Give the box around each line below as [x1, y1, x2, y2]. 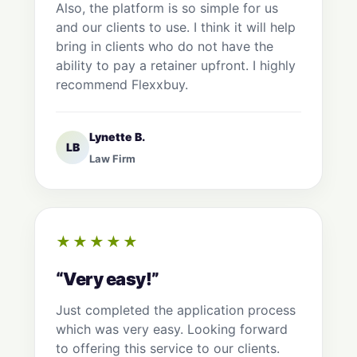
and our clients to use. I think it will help [56, 19, 296, 36]
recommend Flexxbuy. [56, 76, 188, 93]
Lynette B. [89, 130, 145, 144]
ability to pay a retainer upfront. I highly [56, 57, 296, 74]
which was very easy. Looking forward [56, 321, 288, 338]
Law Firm [89, 152, 135, 166]
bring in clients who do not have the [56, 38, 273, 55]
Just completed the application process [56, 302, 296, 319]
